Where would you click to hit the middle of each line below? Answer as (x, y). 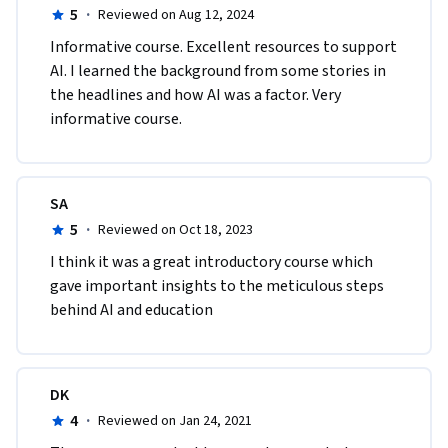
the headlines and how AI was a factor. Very (195, 94)
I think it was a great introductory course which (211, 261)
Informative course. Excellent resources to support (223, 46)
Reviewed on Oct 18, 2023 (175, 229)
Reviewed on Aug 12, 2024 (175, 14)
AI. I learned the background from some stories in (218, 70)
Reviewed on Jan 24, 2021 (174, 420)
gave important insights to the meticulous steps (217, 285)
